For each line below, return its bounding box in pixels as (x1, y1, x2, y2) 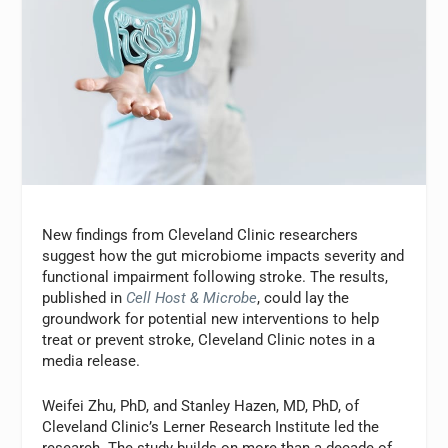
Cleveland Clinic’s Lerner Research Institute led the (42, 418, 380, 437)
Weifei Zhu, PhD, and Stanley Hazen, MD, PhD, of (42, 397, 360, 416)
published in (42, 289, 127, 308)
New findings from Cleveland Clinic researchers (42, 226, 359, 245)
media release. (42, 352, 141, 371)
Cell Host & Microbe (126, 289, 258, 308)
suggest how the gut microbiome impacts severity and (42, 247, 405, 266)
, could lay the (257, 289, 350, 308)
